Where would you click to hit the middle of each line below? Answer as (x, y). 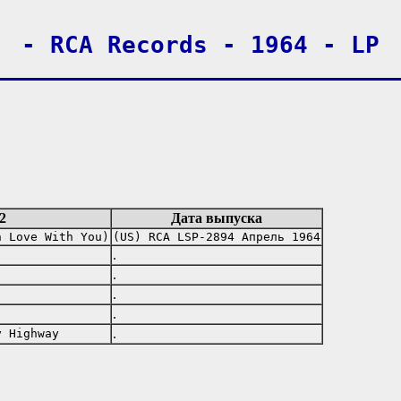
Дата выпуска (217, 218)
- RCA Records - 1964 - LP (200, 45)
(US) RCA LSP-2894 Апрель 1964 (217, 236)
